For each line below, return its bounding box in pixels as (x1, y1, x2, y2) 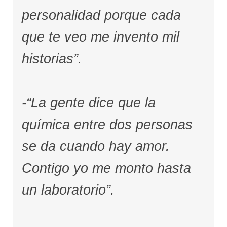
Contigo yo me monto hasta (21, 160, 191, 176)
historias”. (21, 51, 82, 67)
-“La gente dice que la (21, 95, 156, 110)
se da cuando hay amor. (21, 138, 170, 154)
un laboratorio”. (21, 182, 115, 198)
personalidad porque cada (21, 8, 181, 23)
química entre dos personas (21, 117, 193, 132)
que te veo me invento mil (21, 29, 179, 45)
